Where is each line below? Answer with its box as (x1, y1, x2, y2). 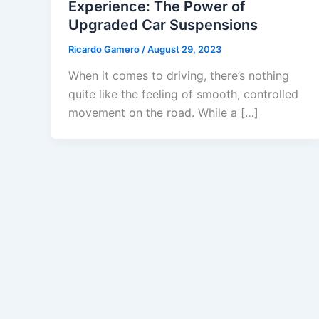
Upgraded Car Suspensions (68, 16, 258, 33)
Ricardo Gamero (68, 43, 142, 55)
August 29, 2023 (147, 43, 221, 55)
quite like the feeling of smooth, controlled (68, 87, 298, 102)
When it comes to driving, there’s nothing (68, 68, 289, 83)
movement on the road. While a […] (68, 105, 258, 120)
